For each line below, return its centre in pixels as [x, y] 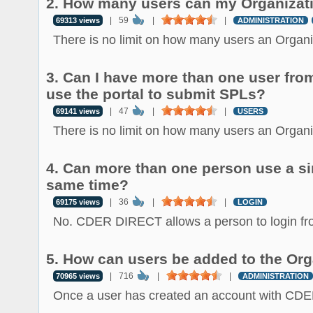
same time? [87, 185]
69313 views [78, 20]
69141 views [78, 111]
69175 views [78, 202]
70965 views [78, 276]
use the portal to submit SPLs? [156, 94]
